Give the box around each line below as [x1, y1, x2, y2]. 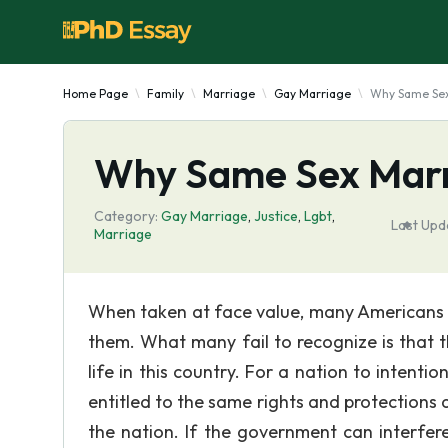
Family [147, 86, 184, 101]
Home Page [63, 86, 128, 101]
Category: [94, 207, 158, 225]
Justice [254, 207, 298, 225]
